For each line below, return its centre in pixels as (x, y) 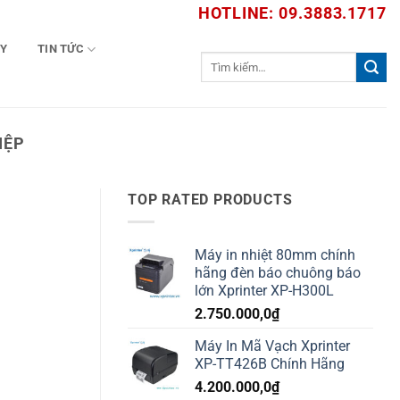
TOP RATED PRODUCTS (210, 200)
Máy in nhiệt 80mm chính (275, 254)
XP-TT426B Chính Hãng (270, 363)
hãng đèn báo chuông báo (278, 272)
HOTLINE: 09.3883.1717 (292, 12)
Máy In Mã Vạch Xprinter (272, 346)
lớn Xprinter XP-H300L (264, 290)
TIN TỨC (61, 49)
